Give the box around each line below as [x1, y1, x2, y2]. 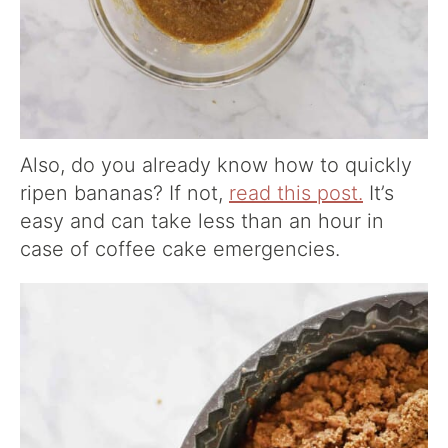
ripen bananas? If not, [20, 181, 229, 206]
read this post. [229, 181, 363, 206]
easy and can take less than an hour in [20, 209, 384, 234]
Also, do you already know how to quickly [20, 153, 412, 178]
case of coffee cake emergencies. [20, 237, 340, 262]
